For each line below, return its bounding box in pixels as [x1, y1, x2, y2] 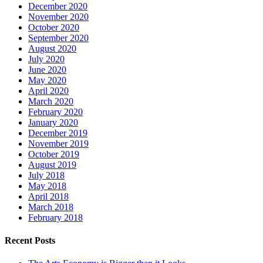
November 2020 [28, 11, 89, 22]
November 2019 [28, 138, 89, 149]
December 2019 [28, 127, 87, 138]
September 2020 [28, 32, 89, 43]
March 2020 [28, 96, 73, 106]
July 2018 [28, 170, 65, 180]
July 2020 [28, 53, 65, 64]
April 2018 [28, 191, 69, 201]
